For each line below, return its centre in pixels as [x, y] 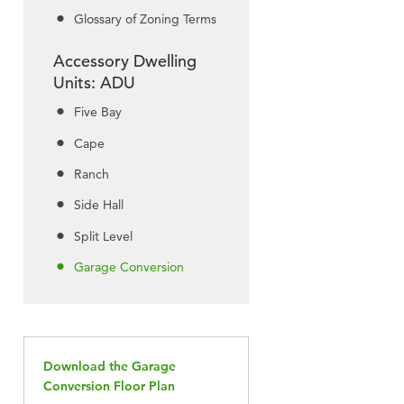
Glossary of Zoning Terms [146, 18]
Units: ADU [94, 82]
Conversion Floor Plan [109, 386]
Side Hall [99, 205]
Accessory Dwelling [124, 60]
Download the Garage [110, 366]
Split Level [104, 236]
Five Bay [98, 112]
